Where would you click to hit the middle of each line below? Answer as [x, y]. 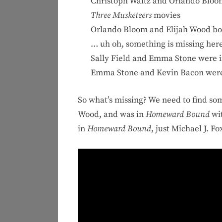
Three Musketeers [121, 16]
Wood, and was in [112, 114]
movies [166, 16]
